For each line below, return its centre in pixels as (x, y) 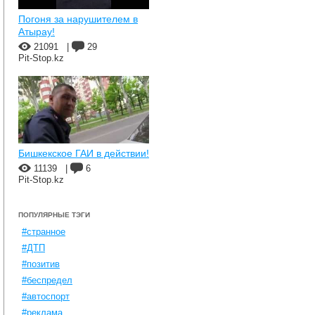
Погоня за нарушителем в (78, 19)
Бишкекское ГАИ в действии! (84, 153)
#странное (44, 232)
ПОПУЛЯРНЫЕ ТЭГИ (54, 215)
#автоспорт (46, 296)
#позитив (41, 264)
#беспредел (47, 280)
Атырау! (37, 32)
